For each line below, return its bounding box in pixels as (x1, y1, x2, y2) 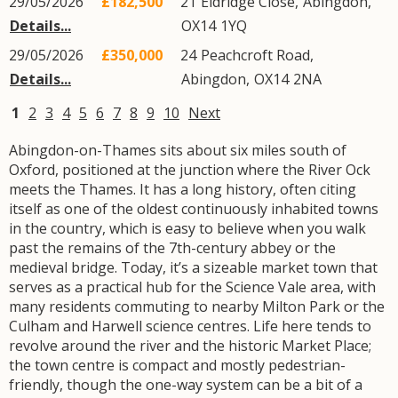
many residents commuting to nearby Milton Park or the (9, 297, 385, 316)
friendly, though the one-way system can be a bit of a (9, 375, 362, 394)
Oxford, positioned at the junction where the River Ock (9, 160, 370, 179)
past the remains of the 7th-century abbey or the (9, 238, 336, 258)
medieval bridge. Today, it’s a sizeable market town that (9, 258, 378, 277)
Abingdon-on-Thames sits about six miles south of (9, 140, 346, 160)
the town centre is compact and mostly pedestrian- (9, 355, 346, 375)
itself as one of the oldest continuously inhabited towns (9, 199, 378, 219)
